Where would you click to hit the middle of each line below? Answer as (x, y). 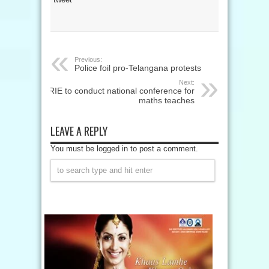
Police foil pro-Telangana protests (138, 68)
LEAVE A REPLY (79, 131)
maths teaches (167, 101)
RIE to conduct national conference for (122, 91)
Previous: (88, 60)
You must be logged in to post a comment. (124, 149)
